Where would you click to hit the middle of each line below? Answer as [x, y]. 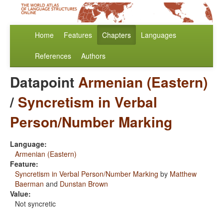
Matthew [183, 174]
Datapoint [44, 82]
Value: [20, 194]
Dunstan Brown [84, 184]
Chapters [116, 35]
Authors [93, 56]
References [53, 56]
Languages [159, 35]
